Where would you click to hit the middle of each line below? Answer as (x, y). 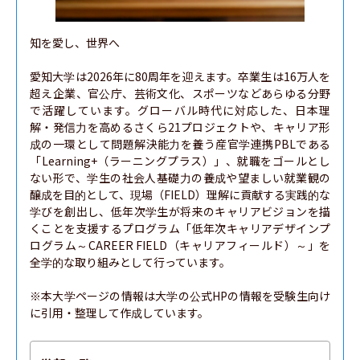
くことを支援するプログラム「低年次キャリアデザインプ (180, 228)
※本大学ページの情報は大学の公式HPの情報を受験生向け (180, 296)
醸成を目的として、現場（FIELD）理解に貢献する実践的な (180, 194)
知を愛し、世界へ (75, 43)
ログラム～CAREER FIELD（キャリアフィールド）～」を (180, 245)
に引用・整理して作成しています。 (119, 313)
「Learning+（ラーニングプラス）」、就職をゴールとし (180, 161)
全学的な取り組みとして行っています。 (130, 262)
